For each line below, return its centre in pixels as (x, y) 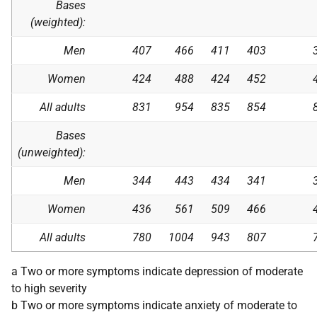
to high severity (49, 288)
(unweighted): (52, 152)
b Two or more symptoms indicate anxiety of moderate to (154, 305)
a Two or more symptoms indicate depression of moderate (157, 271)
